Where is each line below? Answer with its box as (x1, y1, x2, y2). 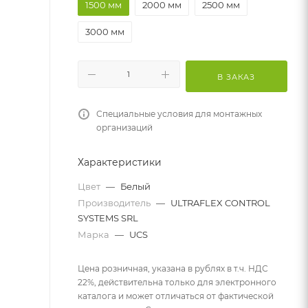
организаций (96, 122, 153, 133)
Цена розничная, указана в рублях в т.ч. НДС (78, 263, 268, 274)
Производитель (78, 197, 153, 208)
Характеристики (78, 156, 162, 168)
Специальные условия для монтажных (96, 109, 262, 119)
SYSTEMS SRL (78, 212, 138, 223)
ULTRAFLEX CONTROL (170, 197, 270, 208)
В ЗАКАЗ (217, 72, 256, 82)
